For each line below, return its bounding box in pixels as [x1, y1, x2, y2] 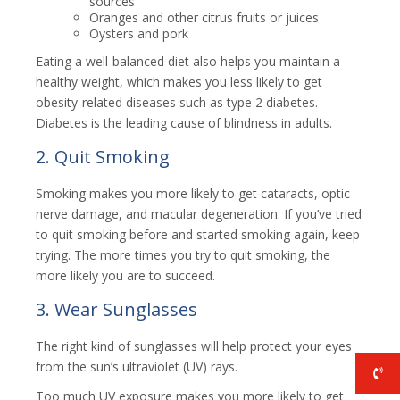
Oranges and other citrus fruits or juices [89, 9, 319, 26]
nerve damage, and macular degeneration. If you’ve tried [36, 205, 362, 222]
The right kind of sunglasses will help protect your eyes [36, 337, 352, 354]
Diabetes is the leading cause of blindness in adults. [36, 114, 332, 131]
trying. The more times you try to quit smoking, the [36, 246, 330, 263]
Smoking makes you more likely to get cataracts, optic [36, 185, 350, 202]
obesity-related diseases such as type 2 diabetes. [36, 94, 318, 111]
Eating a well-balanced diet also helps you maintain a [36, 53, 340, 70]
